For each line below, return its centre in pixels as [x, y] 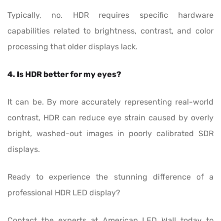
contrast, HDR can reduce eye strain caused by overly [110, 118]
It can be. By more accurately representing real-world [110, 102]
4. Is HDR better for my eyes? [64, 74]
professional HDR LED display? [64, 193]
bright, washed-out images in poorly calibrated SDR [110, 134]
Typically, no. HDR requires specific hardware [110, 15]
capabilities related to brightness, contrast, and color [110, 31]
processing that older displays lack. [73, 47]
